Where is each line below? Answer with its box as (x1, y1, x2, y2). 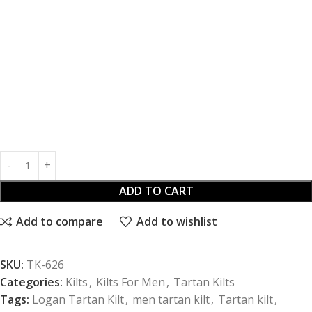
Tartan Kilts (173, 274, 235, 290)
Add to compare (16, 214, 104, 230)
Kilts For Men (96, 274, 165, 290)
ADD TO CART (118, 182, 194, 198)
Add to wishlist (136, 214, 217, 230)
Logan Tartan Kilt (32, 291, 124, 307)
